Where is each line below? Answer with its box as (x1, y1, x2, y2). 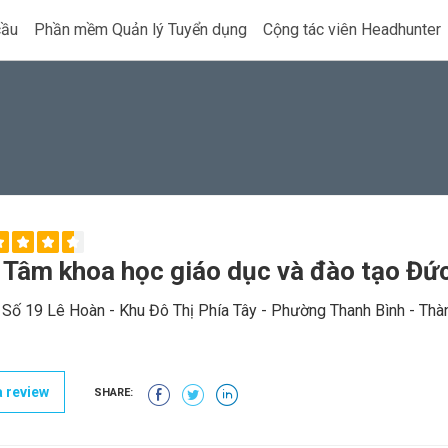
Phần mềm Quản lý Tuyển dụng (34, 20, 247, 39)
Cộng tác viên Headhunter (263, 20, 441, 39)
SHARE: (94, 386, 133, 400)
